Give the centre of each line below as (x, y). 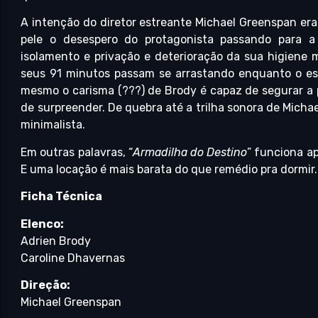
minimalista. (53, 125)
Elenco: (43, 224)
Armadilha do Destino (190, 152)
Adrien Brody (56, 241)
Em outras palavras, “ (77, 152)
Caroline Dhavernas (73, 258)
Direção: (46, 285)
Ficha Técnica (62, 197)
